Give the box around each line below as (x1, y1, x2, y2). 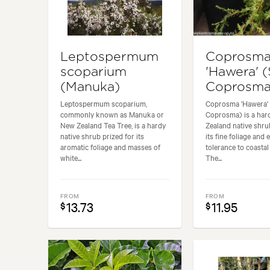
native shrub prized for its (60, 130, 144, 142)
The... (205, 152, 222, 163)
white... (60, 152, 81, 163)
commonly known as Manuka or (60, 108, 164, 120)
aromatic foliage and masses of (60, 141, 160, 152)
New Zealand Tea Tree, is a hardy (60, 119, 166, 131)
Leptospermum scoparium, (60, 98, 147, 109)
